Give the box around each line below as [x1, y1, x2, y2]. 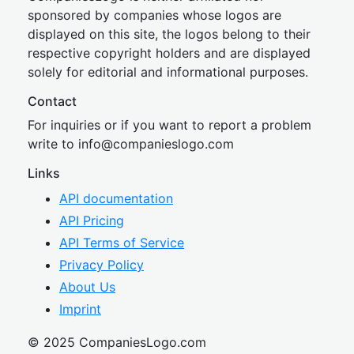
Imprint [59, 301, 101, 317]
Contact [28, 93, 77, 109]
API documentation [59, 190, 173, 206]
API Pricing [59, 213, 124, 228]
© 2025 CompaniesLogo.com [28, 334, 206, 350]
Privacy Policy [59, 257, 144, 273]
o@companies [93, 136, 178, 152]
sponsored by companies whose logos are [28, 7, 281, 23]
